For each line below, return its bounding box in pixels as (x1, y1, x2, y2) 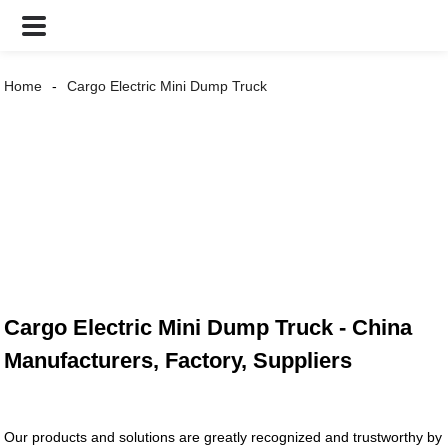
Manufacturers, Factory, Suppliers (4, 348, 353, 374)
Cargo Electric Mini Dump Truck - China (4, 315, 413, 341)
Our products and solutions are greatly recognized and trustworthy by (4, 429, 443, 446)
